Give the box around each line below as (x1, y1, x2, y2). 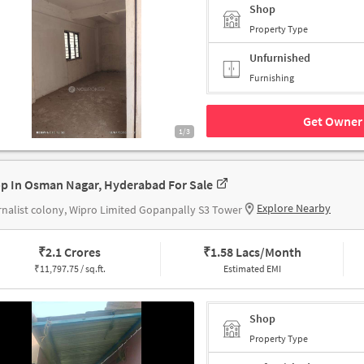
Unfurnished (249, 50, 310, 66)
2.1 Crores (45, 244, 102, 261)
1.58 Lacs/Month (210, 244, 301, 261)
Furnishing (249, 71, 294, 84)
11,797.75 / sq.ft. (39, 262, 106, 275)
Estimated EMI (223, 262, 281, 275)
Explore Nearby (257, 201, 331, 216)
